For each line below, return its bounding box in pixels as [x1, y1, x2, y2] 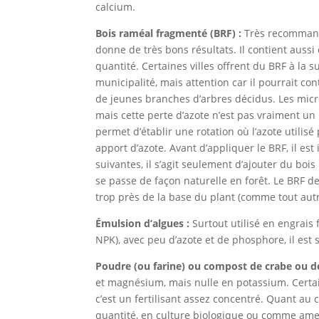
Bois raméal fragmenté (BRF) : [95, 26, 242, 40]
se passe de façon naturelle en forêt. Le [95, 173, 285, 187]
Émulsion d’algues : [95, 216, 190, 230]
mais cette [95, 108, 148, 122]
